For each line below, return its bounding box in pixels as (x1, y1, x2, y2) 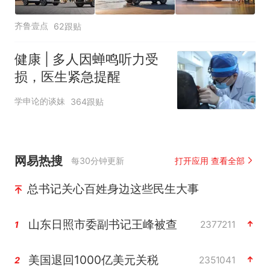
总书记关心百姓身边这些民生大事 (27, 181, 199, 196)
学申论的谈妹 (14, 96, 65, 107)
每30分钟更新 (71, 155, 125, 166)
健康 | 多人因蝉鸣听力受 (14, 51, 159, 67)
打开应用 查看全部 (174, 155, 245, 166)
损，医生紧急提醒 (14, 68, 121, 84)
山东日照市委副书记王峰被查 (28, 216, 177, 231)
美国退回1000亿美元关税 (28, 252, 159, 267)
